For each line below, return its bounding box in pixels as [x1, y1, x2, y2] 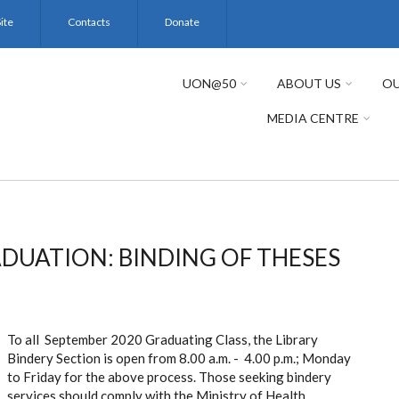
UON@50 [183, 76, 236, 91]
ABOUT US [277, 76, 341, 91]
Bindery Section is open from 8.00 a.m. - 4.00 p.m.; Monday [7, 350, 351, 366]
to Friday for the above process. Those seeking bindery [7, 369, 331, 385]
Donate [165, 15, 199, 28]
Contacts [68, 15, 110, 28]
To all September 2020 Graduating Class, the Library [7, 331, 318, 347]
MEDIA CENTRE [267, 110, 359, 126]
